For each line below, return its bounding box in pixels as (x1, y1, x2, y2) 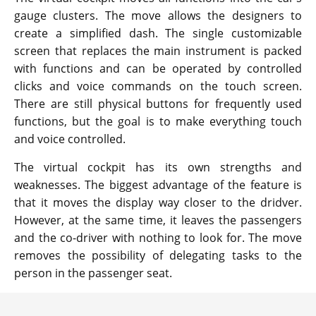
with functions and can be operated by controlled (14, 61, 302, 77)
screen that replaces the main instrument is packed (14, 43, 302, 59)
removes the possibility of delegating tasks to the (14, 248, 302, 264)
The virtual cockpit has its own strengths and (14, 159, 302, 176)
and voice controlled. (14, 131, 126, 147)
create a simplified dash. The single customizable (14, 25, 302, 42)
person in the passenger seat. (14, 265, 172, 281)
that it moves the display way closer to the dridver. (14, 195, 302, 211)
